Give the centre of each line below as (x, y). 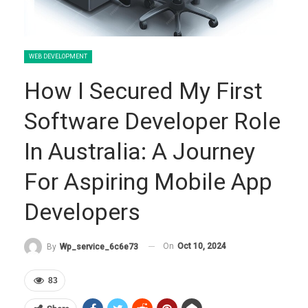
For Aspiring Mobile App (148, 181)
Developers (82, 212)
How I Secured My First (143, 91)
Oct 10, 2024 (202, 246)
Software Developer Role (152, 121)
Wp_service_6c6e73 (99, 246)
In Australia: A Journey (140, 151)
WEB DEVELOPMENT (58, 56)
